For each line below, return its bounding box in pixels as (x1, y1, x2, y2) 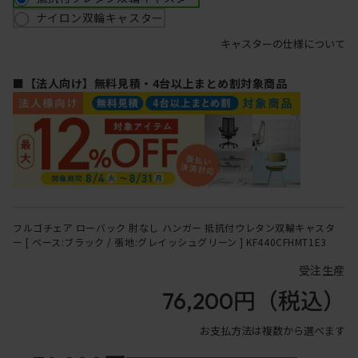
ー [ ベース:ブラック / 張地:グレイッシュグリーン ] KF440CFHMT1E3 (13, 235, 327, 249)
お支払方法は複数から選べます (200, 323, 345, 339)
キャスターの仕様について (221, 36, 345, 52)
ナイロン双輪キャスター (35, 10, 164, 26)
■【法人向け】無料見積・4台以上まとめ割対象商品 (13, 75, 288, 92)
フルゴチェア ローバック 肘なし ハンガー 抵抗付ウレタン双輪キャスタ (13, 221, 336, 235)
